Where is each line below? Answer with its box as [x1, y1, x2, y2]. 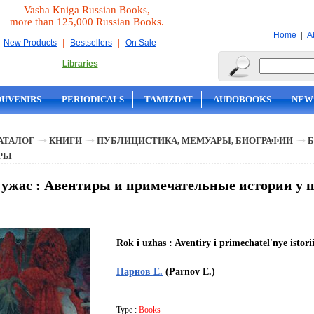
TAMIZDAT [144, 94, 193, 104]
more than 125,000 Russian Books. [10, 16, 164, 27]
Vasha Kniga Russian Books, [24, 4, 150, 15]
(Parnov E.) [163, 266, 215, 278]
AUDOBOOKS [213, 94, 271, 104]
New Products [4, 38, 57, 48]
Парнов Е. [116, 266, 163, 278]
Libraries [62, 59, 98, 69]
